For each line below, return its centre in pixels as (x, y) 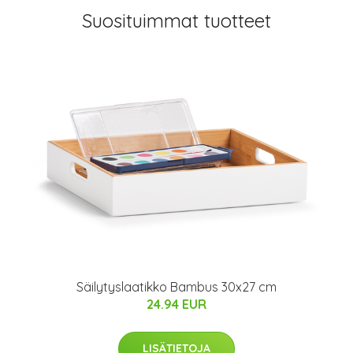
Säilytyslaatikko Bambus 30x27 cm (176, 287)
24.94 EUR (176, 305)
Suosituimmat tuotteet (176, 20)
